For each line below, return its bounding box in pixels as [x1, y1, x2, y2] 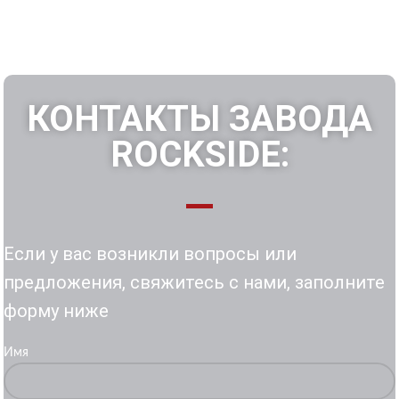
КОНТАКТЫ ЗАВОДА [27, 97, 372, 140]
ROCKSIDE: [110, 133, 289, 175]
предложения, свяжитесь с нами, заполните [4, 271, 385, 293]
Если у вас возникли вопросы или [4, 242, 297, 265]
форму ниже [4, 299, 109, 322]
